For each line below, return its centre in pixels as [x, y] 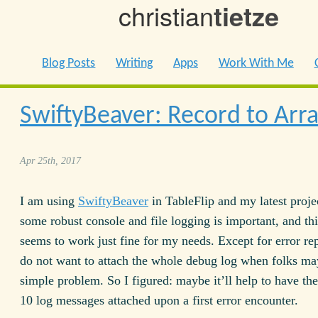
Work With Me [256, 64]
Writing [135, 64]
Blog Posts [69, 64]
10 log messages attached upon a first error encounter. [159, 300]
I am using [49, 201]
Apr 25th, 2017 [50, 161]
